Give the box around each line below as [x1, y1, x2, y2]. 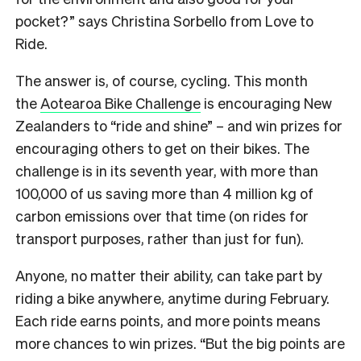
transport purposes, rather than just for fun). [15, 228, 304, 247]
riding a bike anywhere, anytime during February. [15, 288, 330, 307]
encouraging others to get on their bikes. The [15, 138, 309, 157]
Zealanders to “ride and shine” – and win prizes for [15, 115, 342, 135]
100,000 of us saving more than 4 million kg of [15, 183, 313, 202]
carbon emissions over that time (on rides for [15, 205, 309, 225]
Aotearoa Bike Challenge [40, 93, 201, 112]
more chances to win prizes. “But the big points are [15, 333, 345, 352]
